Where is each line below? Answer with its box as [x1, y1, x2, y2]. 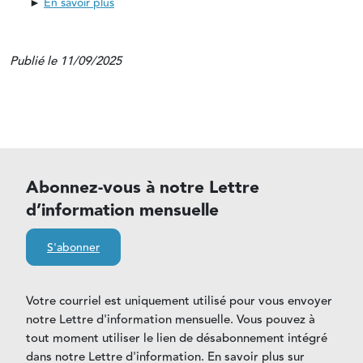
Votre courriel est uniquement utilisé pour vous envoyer [26, 292, 332, 311]
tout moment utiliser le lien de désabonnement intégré [26, 329, 327, 348]
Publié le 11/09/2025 [10, 52, 122, 71]
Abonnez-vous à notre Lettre [26, 174, 259, 202]
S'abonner [47, 239, 100, 258]
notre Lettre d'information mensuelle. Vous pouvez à [26, 310, 315, 330]
